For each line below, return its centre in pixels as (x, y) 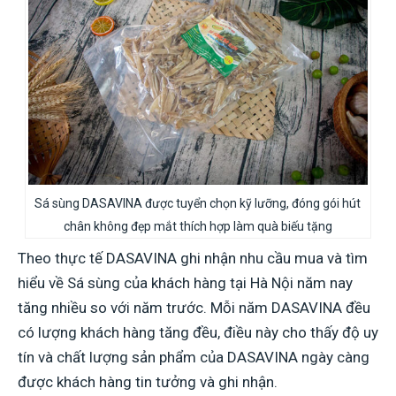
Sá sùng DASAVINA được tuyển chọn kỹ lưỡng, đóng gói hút (198, 203)
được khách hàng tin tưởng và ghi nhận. (148, 381)
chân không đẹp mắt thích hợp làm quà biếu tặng (198, 226)
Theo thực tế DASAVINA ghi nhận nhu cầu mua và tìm (193, 258)
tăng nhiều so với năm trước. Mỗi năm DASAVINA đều (194, 307)
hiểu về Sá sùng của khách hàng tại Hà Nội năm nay (185, 282)
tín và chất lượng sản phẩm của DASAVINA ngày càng (194, 357)
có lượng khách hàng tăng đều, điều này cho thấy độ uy (198, 332)
